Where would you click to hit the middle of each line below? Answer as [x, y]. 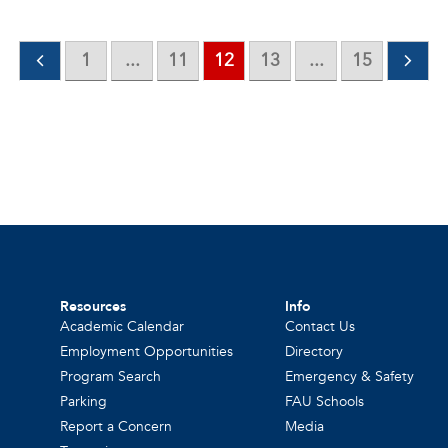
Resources [93, 307]
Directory [314, 352]
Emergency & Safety [350, 377]
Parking [84, 402]
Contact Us [320, 327]
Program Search [111, 377]
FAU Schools [325, 402]
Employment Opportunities [147, 352]
